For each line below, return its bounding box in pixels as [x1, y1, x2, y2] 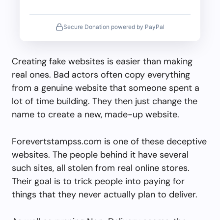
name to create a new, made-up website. [12, 108, 179, 120]
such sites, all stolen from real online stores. [12, 162, 190, 174]
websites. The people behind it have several [12, 148, 189, 161]
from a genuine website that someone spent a [12, 82, 199, 94]
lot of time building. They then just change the [12, 95, 197, 107]
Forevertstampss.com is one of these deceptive [12, 135, 207, 147]
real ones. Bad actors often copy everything [12, 68, 190, 81]
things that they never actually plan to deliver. [12, 188, 197, 200]
